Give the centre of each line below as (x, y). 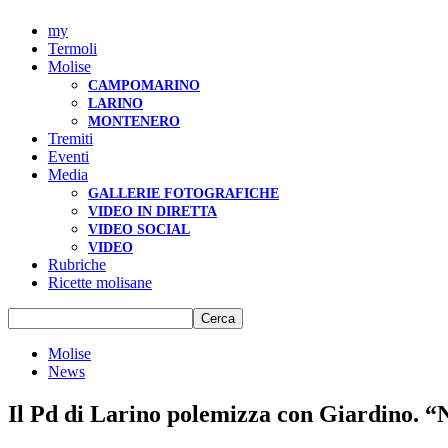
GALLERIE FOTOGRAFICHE (183, 193)
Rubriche (77, 264)
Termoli (72, 48)
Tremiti (70, 138)
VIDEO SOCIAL (139, 229)
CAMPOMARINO (144, 85)
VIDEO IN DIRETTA (152, 211)
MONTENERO (134, 121)
